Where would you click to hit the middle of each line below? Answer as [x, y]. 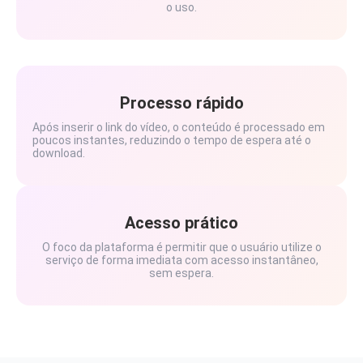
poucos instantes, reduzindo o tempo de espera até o [172, 140]
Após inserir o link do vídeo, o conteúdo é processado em [179, 127]
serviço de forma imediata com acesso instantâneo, [181, 260]
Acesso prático [181, 223]
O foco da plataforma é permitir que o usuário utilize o [181, 247]
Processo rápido [181, 103]
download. [59, 153]
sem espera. [181, 273]
